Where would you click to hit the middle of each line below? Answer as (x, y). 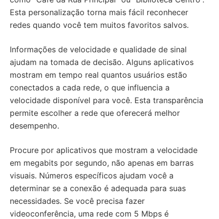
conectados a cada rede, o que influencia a (90, 88)
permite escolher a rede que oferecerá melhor (95, 113)
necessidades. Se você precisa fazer (77, 201)
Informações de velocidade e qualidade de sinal (98, 49)
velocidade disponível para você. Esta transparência (107, 100)
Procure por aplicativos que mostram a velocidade (104, 150)
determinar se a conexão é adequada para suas (98, 188)
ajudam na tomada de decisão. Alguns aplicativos (102, 62)
